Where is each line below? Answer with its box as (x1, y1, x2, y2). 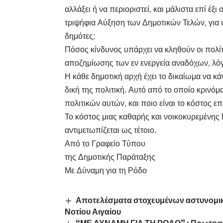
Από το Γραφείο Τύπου (65, 138, 145, 149)
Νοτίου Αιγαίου (65, 207, 121, 217)
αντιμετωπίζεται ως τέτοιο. (65, 125, 156, 135)
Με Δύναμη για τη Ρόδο (65, 165, 147, 176)
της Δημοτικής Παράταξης (65, 152, 155, 162)
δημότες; (65, 31, 95, 41)
